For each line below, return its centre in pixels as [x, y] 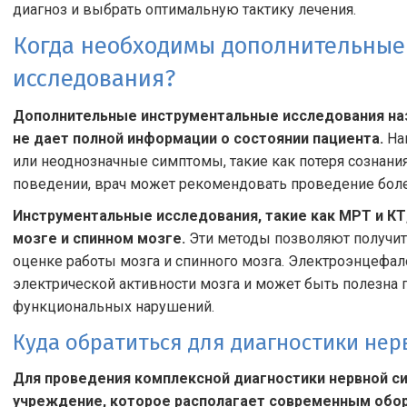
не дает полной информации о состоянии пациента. [198, 139]
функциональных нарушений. [114, 307]
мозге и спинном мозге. [99, 238]
